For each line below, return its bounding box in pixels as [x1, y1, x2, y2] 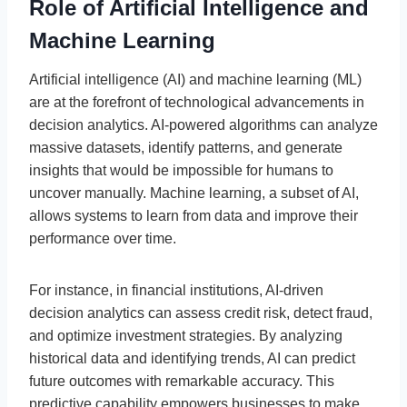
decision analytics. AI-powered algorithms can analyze [29, 116, 378, 133]
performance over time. [29, 230, 176, 246]
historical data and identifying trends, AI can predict [29, 350, 355, 366]
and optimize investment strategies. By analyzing [29, 327, 342, 343]
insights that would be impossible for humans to [29, 162, 333, 178]
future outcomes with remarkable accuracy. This [29, 372, 334, 389]
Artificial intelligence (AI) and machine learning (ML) [29, 71, 362, 87]
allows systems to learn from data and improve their [29, 207, 358, 223]
